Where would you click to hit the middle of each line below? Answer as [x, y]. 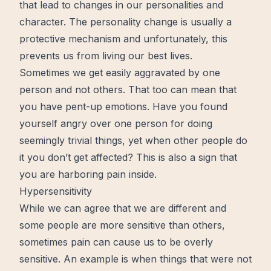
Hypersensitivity [56, 191]
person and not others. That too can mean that [128, 90]
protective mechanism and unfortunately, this [123, 39]
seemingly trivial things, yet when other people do [133, 140]
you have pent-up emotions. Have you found [123, 106]
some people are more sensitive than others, [122, 225]
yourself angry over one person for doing [116, 123]
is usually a [205, 22]
